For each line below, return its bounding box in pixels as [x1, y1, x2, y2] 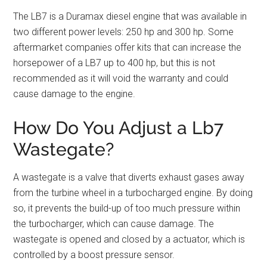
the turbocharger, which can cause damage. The [13, 218, 215, 230]
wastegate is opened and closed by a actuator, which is [13, 234, 246, 246]
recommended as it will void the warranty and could [13, 73, 229, 85]
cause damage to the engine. [13, 88, 136, 100]
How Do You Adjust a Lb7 [13, 117, 224, 139]
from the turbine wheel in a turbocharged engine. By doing [13, 187, 253, 199]
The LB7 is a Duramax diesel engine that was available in [13, 11, 247, 23]
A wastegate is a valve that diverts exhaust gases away [13, 172, 245, 184]
